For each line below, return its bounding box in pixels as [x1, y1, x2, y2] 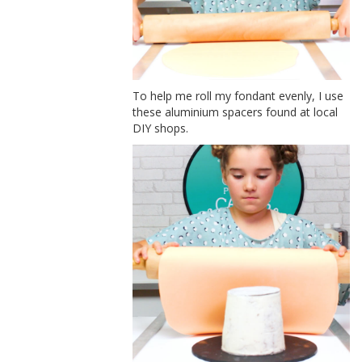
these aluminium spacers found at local [133, 103, 339, 120]
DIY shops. [133, 120, 189, 136]
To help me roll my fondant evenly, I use [133, 87, 344, 103]
